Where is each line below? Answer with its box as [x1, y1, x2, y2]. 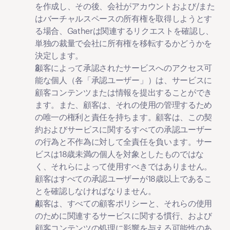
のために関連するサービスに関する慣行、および [35, 210, 212, 221]
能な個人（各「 [35, 75, 91, 85]
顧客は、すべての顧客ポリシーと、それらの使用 [35, 198, 212, 208]
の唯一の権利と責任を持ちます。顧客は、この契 [35, 112, 212, 122]
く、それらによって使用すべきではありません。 [35, 161, 212, 171]
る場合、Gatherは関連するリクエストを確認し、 [35, 26, 214, 36]
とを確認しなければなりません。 [35, 186, 156, 196]
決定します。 [35, 50, 84, 61]
